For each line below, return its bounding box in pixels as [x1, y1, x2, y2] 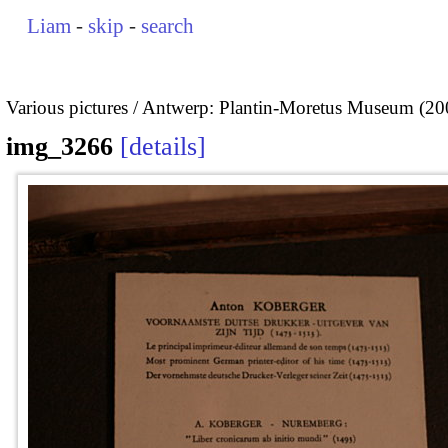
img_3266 [6, 132, 113, 162]
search [141, 14, 195, 38]
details [129, 132, 197, 162]
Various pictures [6, 96, 128, 118]
